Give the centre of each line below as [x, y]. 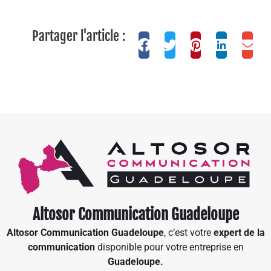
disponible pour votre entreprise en [170, 247]
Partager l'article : [78, 36]
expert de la [239, 233]
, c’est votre [188, 233]
